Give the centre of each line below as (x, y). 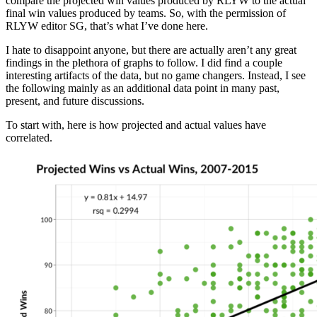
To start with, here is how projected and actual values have (136, 125)
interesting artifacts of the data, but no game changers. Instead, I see (156, 76)
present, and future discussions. (75, 101)
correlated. (29, 138)
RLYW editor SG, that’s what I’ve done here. (107, 26)
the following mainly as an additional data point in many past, (143, 88)
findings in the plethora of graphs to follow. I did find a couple (144, 63)
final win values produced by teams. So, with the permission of (146, 13)
